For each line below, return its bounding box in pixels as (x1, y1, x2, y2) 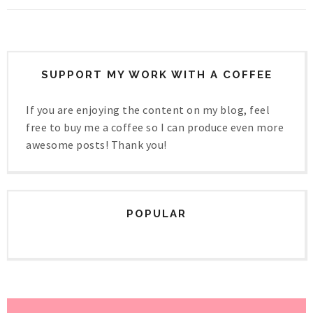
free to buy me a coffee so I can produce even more (26, 120, 284, 135)
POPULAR (126, 208, 187, 221)
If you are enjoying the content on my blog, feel (26, 103, 270, 117)
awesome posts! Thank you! (26, 138, 167, 152)
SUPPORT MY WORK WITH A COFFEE (41, 68, 272, 82)
